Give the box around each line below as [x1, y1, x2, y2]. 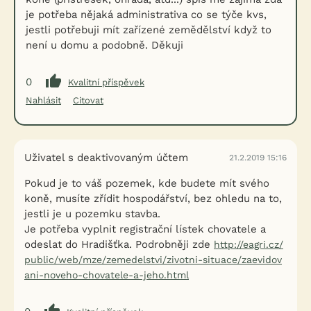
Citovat [73, 95, 103, 106]
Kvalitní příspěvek [68, 76, 144, 87]
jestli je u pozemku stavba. [24, 208, 160, 220]
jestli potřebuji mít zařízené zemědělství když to [26, 24, 271, 36]
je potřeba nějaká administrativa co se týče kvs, [26, 8, 267, 21]
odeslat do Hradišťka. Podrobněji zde [24, 238, 214, 251]
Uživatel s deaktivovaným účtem [24, 151, 188, 164]
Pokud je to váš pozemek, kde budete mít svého [24, 177, 269, 190]
